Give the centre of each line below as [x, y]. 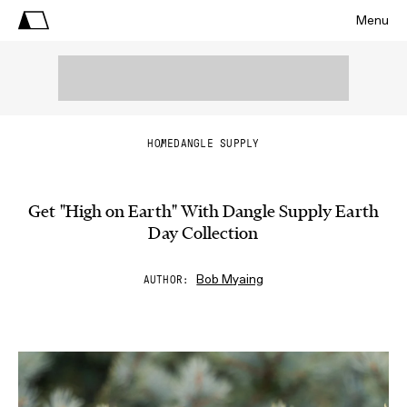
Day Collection [203, 233]
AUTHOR [163, 280]
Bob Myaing [230, 279]
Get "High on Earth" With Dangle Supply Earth [203, 211]
